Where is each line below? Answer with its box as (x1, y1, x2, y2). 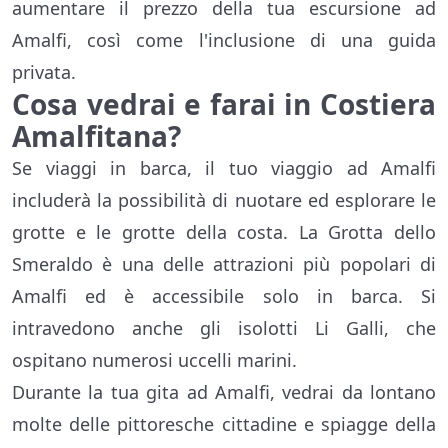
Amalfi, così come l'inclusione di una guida (12, 28, 436, 53)
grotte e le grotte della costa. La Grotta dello (12, 220, 436, 245)
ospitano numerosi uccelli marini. (12, 348, 297, 373)
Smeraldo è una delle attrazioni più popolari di (12, 252, 436, 277)
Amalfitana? (12, 117, 181, 156)
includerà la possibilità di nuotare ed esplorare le (12, 188, 436, 213)
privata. (12, 60, 76, 85)
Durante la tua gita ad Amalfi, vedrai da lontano (12, 380, 436, 405)
